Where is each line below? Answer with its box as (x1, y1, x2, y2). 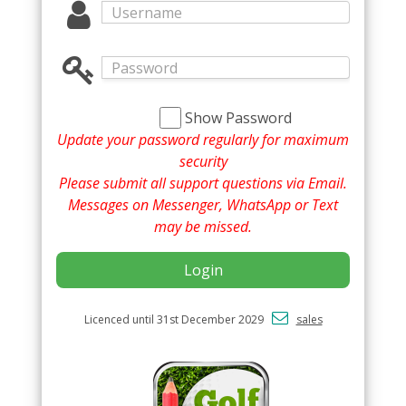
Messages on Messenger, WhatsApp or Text (68, 195, 338, 216)
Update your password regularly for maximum (57, 130, 349, 150)
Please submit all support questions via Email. (59, 173, 347, 194)
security (179, 151, 227, 172)
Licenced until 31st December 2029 (83, 312, 272, 328)
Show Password (185, 108, 292, 129)
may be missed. (154, 217, 252, 237)
